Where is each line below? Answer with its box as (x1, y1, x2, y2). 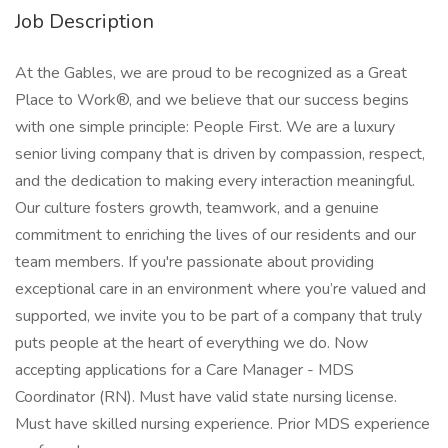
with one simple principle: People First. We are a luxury (15, 116, 395, 138)
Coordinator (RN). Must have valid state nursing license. (15, 386, 397, 408)
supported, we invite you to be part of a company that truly (15, 305, 422, 327)
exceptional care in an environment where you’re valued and (15, 278, 426, 300)
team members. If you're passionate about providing (15, 251, 374, 273)
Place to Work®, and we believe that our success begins (15, 89, 409, 111)
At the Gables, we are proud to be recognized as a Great (15, 62, 407, 84)
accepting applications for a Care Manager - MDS (15, 359, 354, 381)
